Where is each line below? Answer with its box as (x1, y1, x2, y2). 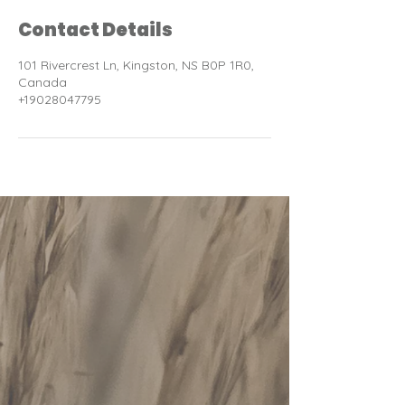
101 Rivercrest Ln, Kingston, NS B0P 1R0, (18, 56, 254, 73)
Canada (18, 73, 67, 90)
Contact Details (18, 16, 173, 42)
